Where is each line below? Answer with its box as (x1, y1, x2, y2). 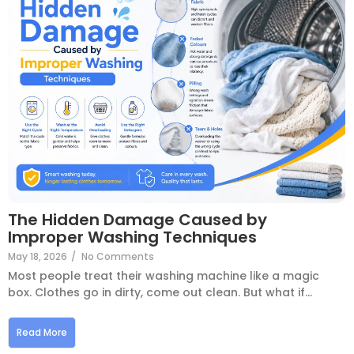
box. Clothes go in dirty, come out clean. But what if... (8, 284, 312, 301)
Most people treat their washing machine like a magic (8, 268, 319, 284)
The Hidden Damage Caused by (8, 209, 267, 232)
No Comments (81, 250, 154, 264)
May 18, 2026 (8, 250, 67, 264)
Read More (17, 326, 67, 340)
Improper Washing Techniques (8, 226, 257, 249)
